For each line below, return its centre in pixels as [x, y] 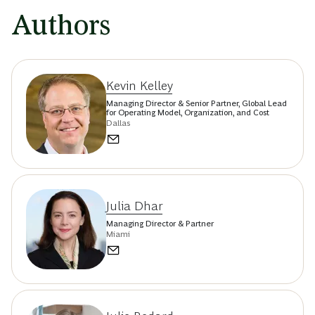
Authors [61, 25]
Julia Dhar [135, 206]
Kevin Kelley [140, 86]
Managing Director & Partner [160, 223]
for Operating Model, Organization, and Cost [188, 113]
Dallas [118, 123]
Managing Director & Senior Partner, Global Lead [197, 104]
